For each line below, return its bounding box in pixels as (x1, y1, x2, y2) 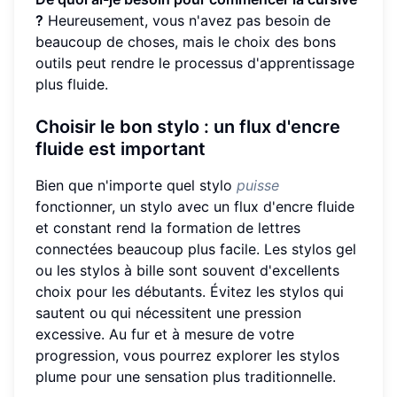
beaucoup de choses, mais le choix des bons (35, 32, 336, 51)
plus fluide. (35, 74, 108, 93)
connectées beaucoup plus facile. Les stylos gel (35, 239, 356, 258)
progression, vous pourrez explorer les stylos (35, 346, 339, 364)
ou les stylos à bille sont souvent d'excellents (35, 261, 339, 279)
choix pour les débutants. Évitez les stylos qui (35, 282, 344, 300)
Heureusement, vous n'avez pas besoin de (43, 11, 331, 29)
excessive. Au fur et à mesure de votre (35, 324, 294, 343)
